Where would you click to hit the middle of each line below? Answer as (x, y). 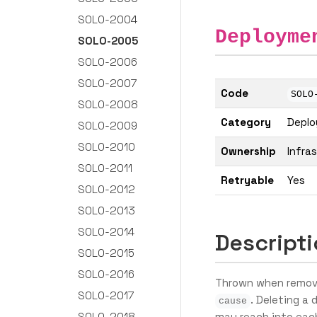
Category (246, 122)
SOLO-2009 (107, 125)
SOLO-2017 (105, 295)
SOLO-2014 (106, 231)
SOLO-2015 (106, 253)
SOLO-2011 (105, 168)
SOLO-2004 (107, 19)
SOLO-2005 (108, 40)
